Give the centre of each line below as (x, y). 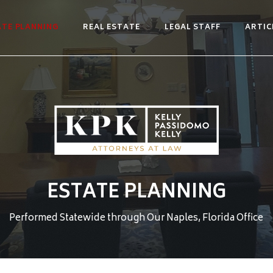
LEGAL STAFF (193, 27)
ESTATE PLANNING (136, 193)
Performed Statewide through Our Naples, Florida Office (136, 218)
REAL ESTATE (112, 27)
